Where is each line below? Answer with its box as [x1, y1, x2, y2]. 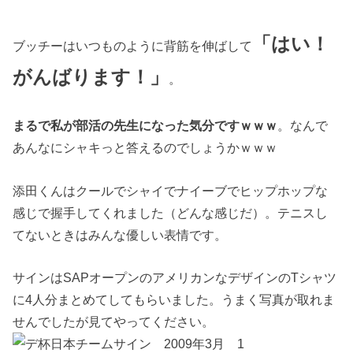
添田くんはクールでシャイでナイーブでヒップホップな [13, 183, 329, 198]
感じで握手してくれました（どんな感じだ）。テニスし [13, 205, 329, 220]
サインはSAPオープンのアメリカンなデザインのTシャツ [13, 269, 337, 284]
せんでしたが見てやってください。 [13, 314, 215, 329]
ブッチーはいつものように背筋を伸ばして [13, 38, 253, 53]
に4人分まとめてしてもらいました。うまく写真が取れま [13, 292, 336, 307]
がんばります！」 [13, 65, 169, 87]
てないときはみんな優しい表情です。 [13, 227, 228, 242]
